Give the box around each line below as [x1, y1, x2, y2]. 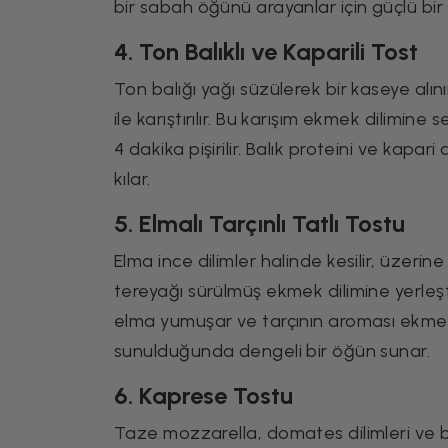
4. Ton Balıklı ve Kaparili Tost [114, 37, 418, 66]
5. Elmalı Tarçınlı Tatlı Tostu [114, 209, 405, 238]
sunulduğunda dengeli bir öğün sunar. [114, 340, 431, 362]
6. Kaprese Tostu [114, 381, 293, 410]
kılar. [114, 168, 151, 190]
